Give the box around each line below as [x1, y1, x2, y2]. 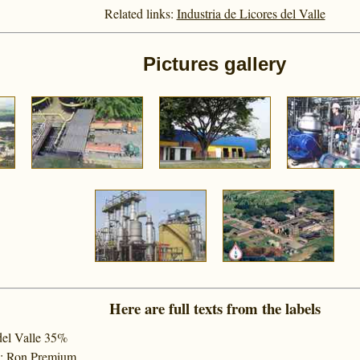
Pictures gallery [143, 52, 286, 75]
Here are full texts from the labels [108, 297, 321, 319]
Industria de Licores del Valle [176, 4, 325, 22]
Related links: [104, 4, 174, 22]
